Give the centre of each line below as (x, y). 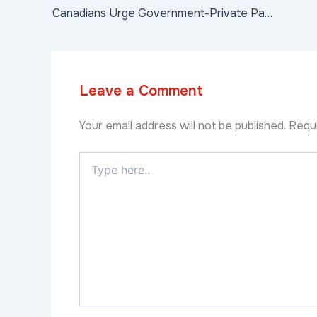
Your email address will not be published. (183, 126)
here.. (91, 173)
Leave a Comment (141, 91)
